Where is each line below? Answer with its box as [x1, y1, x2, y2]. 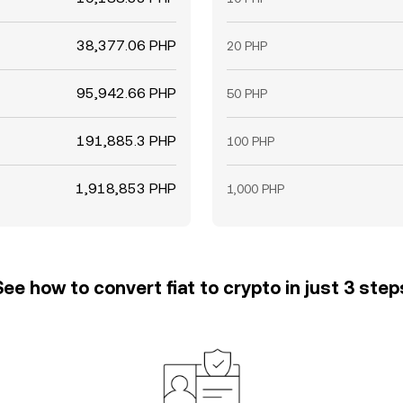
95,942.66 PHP [76, 85, 176, 102]
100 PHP [227, 134, 274, 148]
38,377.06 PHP [76, 37, 176, 54]
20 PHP [227, 39, 267, 53]
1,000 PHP [227, 182, 284, 196]
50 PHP [227, 86, 267, 101]
